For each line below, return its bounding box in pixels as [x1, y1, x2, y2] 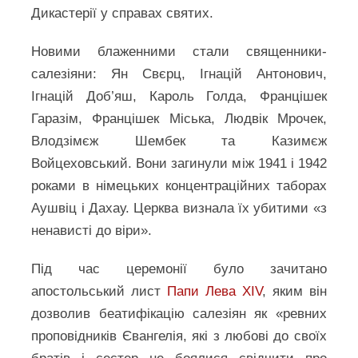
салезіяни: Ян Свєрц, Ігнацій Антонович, [31, 66, 327, 82]
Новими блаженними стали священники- [31, 44, 327, 59]
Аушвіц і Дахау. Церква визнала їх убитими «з [31, 201, 327, 216]
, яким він [261, 284, 327, 299]
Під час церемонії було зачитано [31, 261, 327, 276]
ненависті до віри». [31, 223, 153, 238]
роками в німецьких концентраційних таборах [31, 178, 327, 193]
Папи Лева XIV [167, 284, 262, 299]
